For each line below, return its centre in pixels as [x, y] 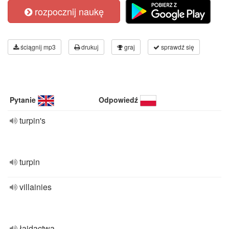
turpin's [32, 120]
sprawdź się [177, 47]
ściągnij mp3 [37, 47]
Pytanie [23, 100]
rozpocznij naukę [68, 11]
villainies [36, 187]
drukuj [89, 47]
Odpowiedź [119, 100]
